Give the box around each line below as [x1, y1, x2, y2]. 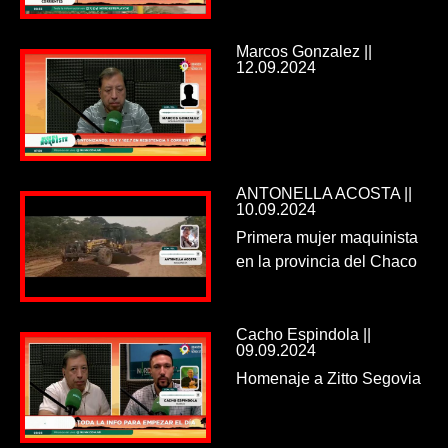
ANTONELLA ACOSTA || [235, 184, 412, 202]
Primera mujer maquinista [235, 228, 418, 246]
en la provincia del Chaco [235, 252, 417, 270]
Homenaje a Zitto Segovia [235, 369, 421, 387]
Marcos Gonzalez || [235, 43, 372, 61]
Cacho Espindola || [235, 325, 371, 343]
